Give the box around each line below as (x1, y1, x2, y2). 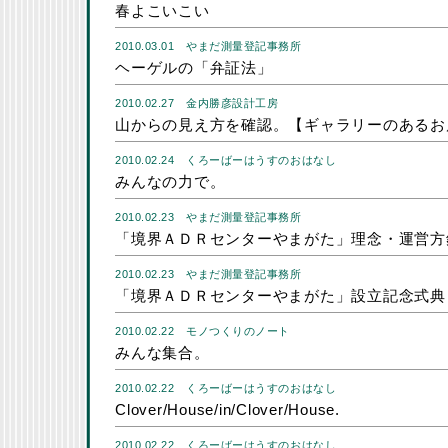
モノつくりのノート (186, 325, 291, 337)
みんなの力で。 (115, 173, 226, 190)
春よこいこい (115, 2, 210, 19)
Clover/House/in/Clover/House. (115, 401, 340, 418)
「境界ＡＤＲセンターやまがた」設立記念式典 (115, 287, 446, 304)
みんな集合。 (115, 344, 210, 361)
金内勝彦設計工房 (186, 97, 279, 109)
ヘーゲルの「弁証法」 (115, 59, 273, 76)
